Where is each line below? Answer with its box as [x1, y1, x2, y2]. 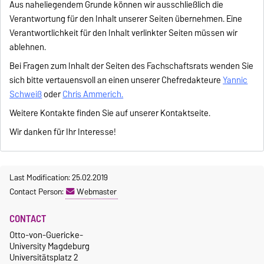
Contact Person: [9, 184, 65, 199]
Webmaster [77, 184, 117, 199]
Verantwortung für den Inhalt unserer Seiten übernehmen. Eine [9, 12, 243, 27]
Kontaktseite [160, 106, 209, 121]
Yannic [223, 73, 248, 88]
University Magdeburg [9, 239, 90, 254]
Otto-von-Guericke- [9, 227, 83, 243]
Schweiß [9, 87, 42, 102]
